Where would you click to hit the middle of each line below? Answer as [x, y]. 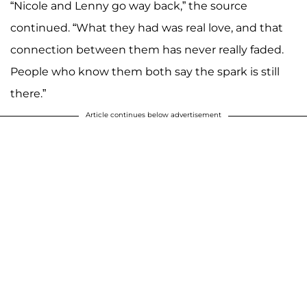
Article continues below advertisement [153, 115]
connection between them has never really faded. [147, 50]
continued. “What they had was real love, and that [147, 28]
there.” [28, 94]
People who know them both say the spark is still [145, 72]
